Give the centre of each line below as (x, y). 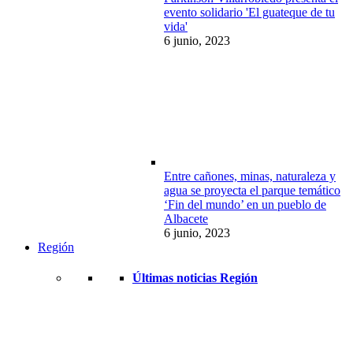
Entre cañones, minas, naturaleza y (250, 176)
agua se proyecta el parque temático (252, 191)
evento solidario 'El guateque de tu (249, 13)
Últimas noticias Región (195, 278)
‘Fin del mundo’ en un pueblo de (245, 205)
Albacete (186, 219)
